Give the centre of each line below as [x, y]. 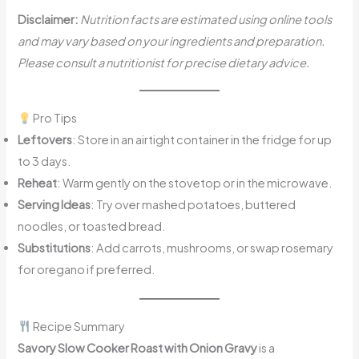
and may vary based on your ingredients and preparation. [171, 41]
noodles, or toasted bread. [92, 226]
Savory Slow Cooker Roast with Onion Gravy [138, 347]
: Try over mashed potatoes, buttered [194, 205]
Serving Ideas [54, 205]
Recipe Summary [79, 326]
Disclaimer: [48, 20]
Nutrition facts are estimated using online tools [206, 20]
